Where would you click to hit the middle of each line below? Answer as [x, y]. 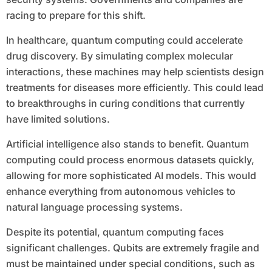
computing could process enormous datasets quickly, [130, 160]
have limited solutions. [58, 119]
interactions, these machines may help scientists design [135, 72]
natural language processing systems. [94, 207]
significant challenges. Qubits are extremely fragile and [132, 248]
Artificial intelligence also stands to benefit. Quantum [127, 144]
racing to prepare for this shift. [76, 15]
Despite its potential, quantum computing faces [115, 232]
